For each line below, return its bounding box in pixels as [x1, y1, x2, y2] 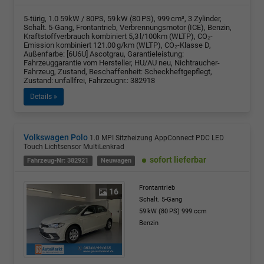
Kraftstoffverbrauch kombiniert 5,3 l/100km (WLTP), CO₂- [24, 31, 213, 41]
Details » [30, 92, 57, 101]
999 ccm [181, 207, 207, 215]
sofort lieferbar [150, 154, 207, 164]
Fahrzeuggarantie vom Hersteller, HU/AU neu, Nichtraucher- [24, 58, 220, 67]
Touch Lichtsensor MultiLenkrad [24, 142, 124, 151]
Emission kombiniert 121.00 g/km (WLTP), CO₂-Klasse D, [24, 40, 211, 49]
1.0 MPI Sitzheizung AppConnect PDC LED [90, 133, 224, 142]
